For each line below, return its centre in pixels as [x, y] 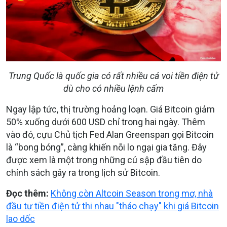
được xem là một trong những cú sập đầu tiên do [104, 160]
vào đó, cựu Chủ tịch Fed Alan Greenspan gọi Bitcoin [110, 135]
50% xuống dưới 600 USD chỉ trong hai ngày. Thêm [106, 122]
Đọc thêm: [28, 194]
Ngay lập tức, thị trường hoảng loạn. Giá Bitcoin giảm [110, 109]
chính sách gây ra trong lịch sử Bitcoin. [83, 173]
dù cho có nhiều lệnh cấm [113, 89]
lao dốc [21, 219]
